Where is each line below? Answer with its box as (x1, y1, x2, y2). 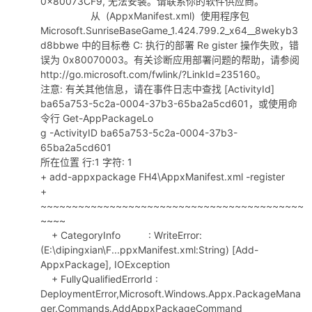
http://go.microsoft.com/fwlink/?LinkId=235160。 (40, 68, 266, 80)
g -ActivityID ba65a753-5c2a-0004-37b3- (40, 127, 237, 139)
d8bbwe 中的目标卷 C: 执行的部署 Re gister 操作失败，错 (40, 39, 299, 51)
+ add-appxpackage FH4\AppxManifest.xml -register (40, 171, 285, 182)
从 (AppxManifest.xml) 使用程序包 (40, 10, 249, 22)
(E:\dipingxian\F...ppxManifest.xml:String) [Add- (40, 244, 258, 256)
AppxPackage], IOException (40, 258, 170, 270)
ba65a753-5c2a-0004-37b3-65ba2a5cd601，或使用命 (40, 97, 297, 109)
